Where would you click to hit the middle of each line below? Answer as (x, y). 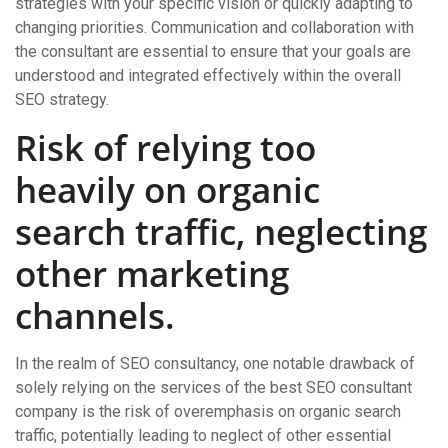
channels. (95, 315)
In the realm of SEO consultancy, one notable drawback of (215, 363)
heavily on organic (167, 189)
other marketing (152, 273)
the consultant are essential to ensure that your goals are (213, 51)
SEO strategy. (62, 99)
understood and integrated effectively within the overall (208, 75)
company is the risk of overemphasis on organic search (208, 411)
